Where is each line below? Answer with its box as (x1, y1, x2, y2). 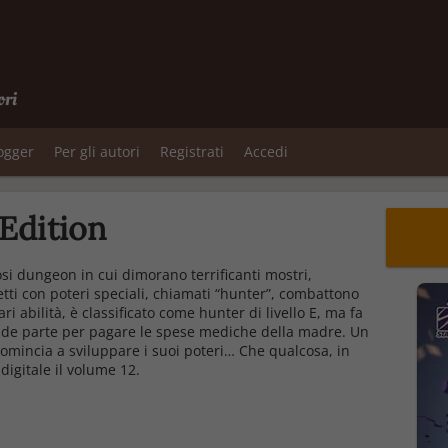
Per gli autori (54, 142, 140, 161)
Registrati (160, 142, 224, 161)
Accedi (244, 142, 288, 161)
